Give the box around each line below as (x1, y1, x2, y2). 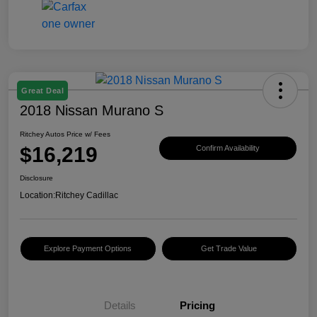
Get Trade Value (201, 244, 258, 253)
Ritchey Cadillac (55, 190, 118, 201)
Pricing (180, 299, 215, 312)
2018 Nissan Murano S (20, 103, 163, 119)
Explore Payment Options (44, 244, 132, 253)
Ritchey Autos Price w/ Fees (20, 130, 110, 139)
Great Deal (21, 86, 64, 96)
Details (103, 299, 136, 312)
